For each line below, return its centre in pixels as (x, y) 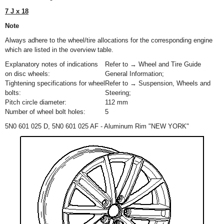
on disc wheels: (27, 74)
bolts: (13, 93)
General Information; (135, 74)
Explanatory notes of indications (51, 64)
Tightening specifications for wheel (55, 83)
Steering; (119, 93)
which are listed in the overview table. (59, 50)
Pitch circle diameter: (36, 102)
